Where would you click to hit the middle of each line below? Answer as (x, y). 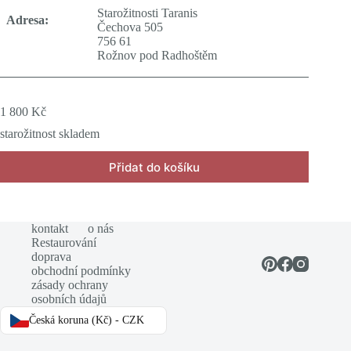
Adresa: (27, 20)
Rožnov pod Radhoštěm (157, 56)
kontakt (50, 229)
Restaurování (64, 243)
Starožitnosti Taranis (147, 13)
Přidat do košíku (155, 167)
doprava (51, 257)
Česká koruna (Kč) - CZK (87, 320)
